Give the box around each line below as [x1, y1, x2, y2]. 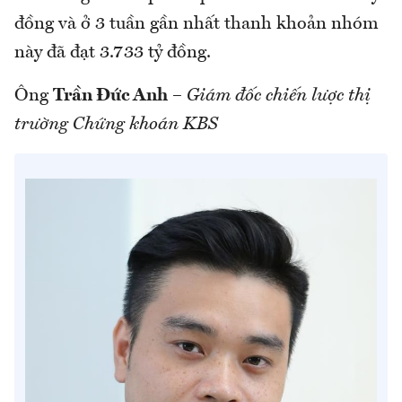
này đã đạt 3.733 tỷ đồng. [14, 44, 211, 63]
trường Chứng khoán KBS [14, 116, 218, 135]
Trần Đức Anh [53, 87, 168, 106]
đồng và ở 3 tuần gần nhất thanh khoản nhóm [14, 15, 379, 34]
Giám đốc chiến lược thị [187, 87, 371, 106]
